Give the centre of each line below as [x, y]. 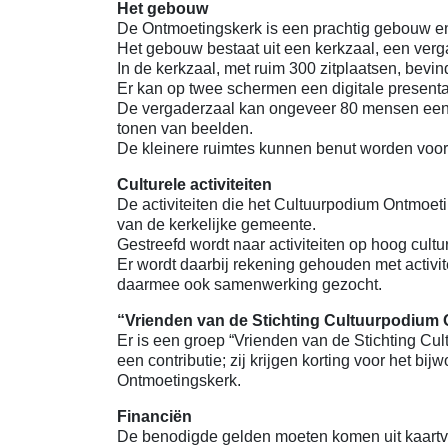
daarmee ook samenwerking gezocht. [249, 284]
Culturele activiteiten [194, 184]
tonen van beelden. [185, 128]
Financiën [154, 416]
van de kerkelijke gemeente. [216, 224]
